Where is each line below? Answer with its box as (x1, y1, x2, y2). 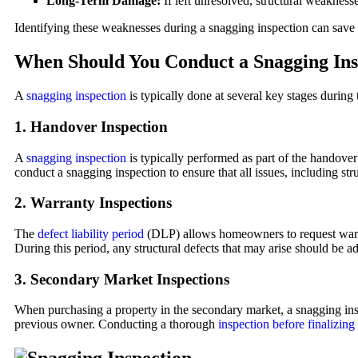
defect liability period (38, 227, 144, 241)
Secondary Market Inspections (30, 270, 229, 288)
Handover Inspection (30, 117, 168, 135)
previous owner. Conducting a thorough (14, 317, 218, 332)
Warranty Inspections (30, 194, 172, 212)
